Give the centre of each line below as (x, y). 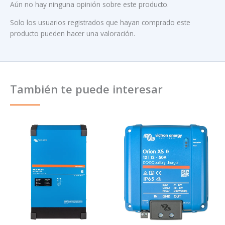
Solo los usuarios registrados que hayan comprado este (100, 23)
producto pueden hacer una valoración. (73, 34)
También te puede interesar (86, 89)
